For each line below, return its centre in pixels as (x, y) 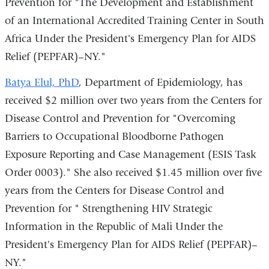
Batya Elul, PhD (41, 83)
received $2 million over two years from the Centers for (133, 101)
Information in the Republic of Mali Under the (113, 227)
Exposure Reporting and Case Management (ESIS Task (130, 155)
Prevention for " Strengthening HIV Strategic (108, 209)
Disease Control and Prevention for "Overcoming (120, 119)
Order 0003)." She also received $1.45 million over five (133, 173)
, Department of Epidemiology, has (160, 83)
